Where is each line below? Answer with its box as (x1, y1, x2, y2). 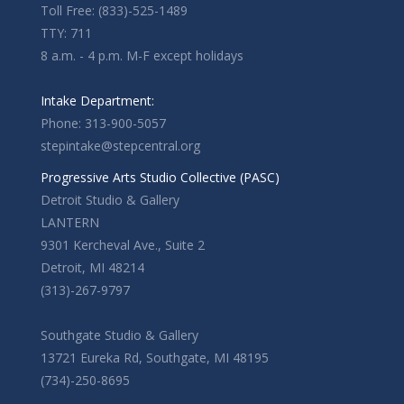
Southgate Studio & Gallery (41, 326, 198, 344)
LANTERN (41, 214, 99, 231)
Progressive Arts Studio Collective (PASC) (41, 169, 280, 186)
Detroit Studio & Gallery (41, 191, 179, 208)
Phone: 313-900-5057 (41, 115, 166, 132)
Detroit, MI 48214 (41, 259, 144, 276)
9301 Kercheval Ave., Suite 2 (41, 236, 205, 253)
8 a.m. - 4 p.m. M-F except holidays (41, 47, 243, 64)
